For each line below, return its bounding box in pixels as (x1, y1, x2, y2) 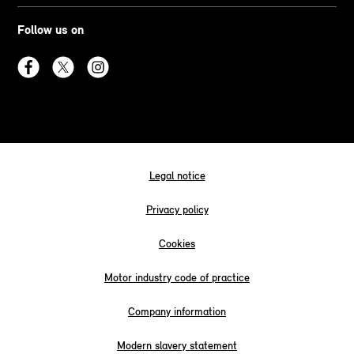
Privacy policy (145, 202, 209, 217)
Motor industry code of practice (104, 270, 250, 284)
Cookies (159, 236, 195, 250)
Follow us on (17, 21, 85, 37)
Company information (128, 304, 226, 318)
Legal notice (149, 168, 205, 183)
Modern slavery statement (117, 338, 237, 352)
